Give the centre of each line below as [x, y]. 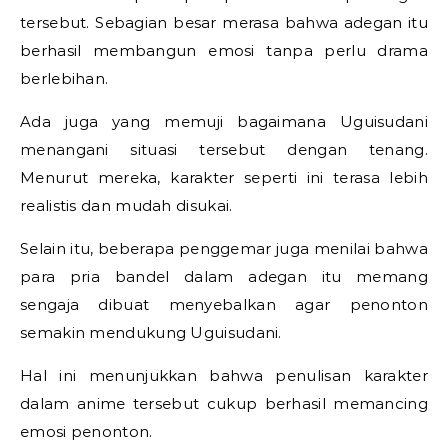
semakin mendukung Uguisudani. [151, 333]
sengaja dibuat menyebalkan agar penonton [224, 305]
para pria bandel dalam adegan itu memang [224, 277]
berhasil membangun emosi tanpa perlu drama [224, 51]
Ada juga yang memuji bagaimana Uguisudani [224, 122]
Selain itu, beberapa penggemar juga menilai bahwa [224, 249]
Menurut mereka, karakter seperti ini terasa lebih [224, 178]
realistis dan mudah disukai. [126, 206]
